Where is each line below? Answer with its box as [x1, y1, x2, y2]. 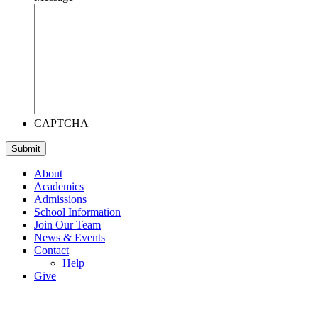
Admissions [34, 193, 87, 206]
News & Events [34, 231, 105, 244]
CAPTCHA [34, 117, 89, 130]
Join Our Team [34, 219, 101, 231]
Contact [34, 244, 69, 257]
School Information [34, 206, 121, 219]
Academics [34, 180, 84, 193]
